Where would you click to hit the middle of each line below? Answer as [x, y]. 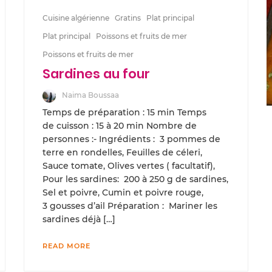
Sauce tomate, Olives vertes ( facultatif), [129, 165]
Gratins [128, 18]
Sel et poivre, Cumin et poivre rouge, [123, 192]
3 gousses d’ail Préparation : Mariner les [130, 206]
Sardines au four [96, 73]
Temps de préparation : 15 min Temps [124, 112]
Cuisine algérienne [76, 18]
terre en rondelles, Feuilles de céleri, [122, 152]
